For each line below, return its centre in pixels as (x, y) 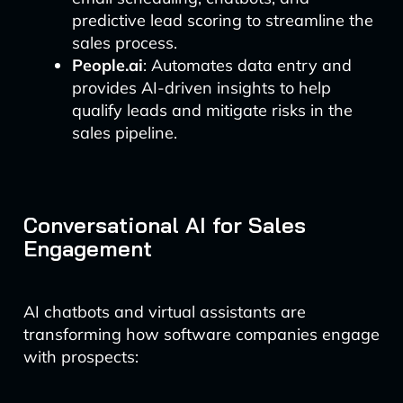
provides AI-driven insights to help (201, 88)
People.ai (107, 65)
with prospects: (81, 357)
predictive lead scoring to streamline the (222, 20)
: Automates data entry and (247, 65)
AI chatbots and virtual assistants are (164, 312)
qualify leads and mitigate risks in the (212, 110)
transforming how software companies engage (201, 334)
